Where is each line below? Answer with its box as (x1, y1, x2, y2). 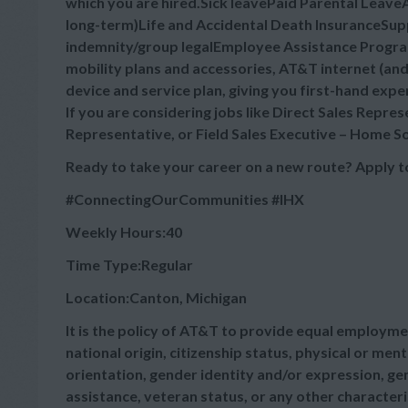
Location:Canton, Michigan (66, 289, 247, 306)
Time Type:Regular (66, 256, 193, 273)
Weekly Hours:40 (66, 223, 182, 240)
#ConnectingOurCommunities (66, 190, 271, 208)
